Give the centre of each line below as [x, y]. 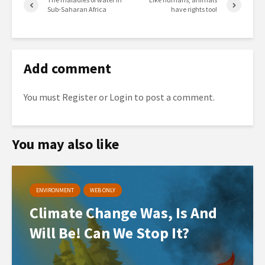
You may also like [65, 144]
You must [43, 97]
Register [80, 97]
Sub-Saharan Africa [77, 9]
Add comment [67, 68]
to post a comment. [174, 97]
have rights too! [194, 9]
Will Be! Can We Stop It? [109, 233]
